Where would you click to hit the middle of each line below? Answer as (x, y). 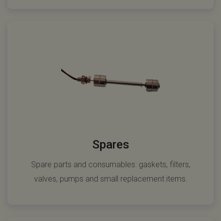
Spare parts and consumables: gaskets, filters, (110, 165)
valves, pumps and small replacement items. (110, 179)
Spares (110, 145)
